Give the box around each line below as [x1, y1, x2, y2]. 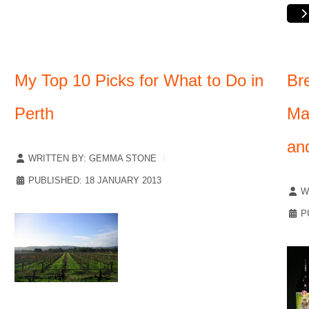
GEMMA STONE [89, 153, 157, 164]
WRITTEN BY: [26, 153, 89, 164]
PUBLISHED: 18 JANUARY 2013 [28, 175, 161, 186]
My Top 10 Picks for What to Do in [14, 71, 263, 90]
